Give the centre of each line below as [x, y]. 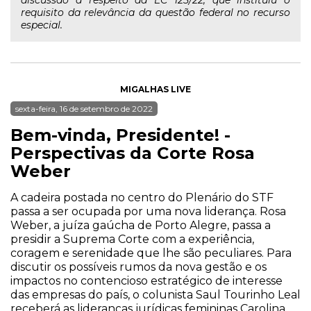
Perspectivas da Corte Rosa [133, 153]
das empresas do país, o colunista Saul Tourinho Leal [155, 295]
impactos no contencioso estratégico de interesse [146, 281]
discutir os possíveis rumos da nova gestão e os [138, 267]
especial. [42, 25]
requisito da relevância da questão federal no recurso [155, 12]
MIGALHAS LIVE [155, 89]
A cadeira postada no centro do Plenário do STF [142, 197]
